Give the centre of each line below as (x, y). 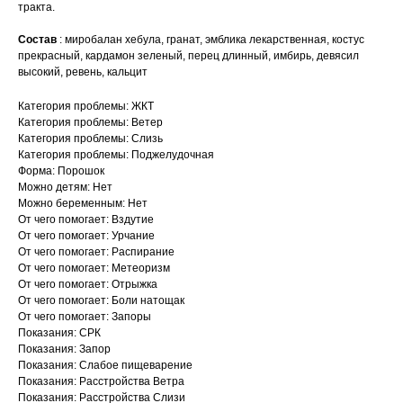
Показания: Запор (64, 349)
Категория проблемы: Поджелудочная (116, 154)
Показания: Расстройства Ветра (101, 381)
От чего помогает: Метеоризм (94, 268)
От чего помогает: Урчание (86, 235)
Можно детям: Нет (65, 187)
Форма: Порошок (61, 170)
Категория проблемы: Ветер (90, 122)
